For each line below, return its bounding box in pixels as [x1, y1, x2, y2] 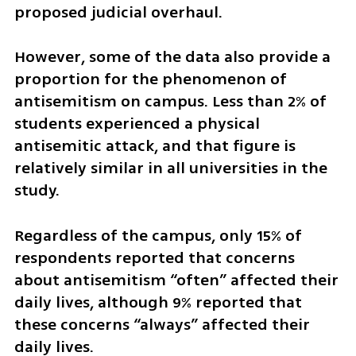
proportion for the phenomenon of [14, 68, 287, 91]
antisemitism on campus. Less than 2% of [14, 90, 327, 114]
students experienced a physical [14, 112, 260, 136]
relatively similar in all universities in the [14, 157, 327, 180]
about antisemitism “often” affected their [14, 269, 339, 292]
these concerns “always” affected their [14, 313, 310, 337]
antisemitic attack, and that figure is [14, 134, 296, 158]
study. [14, 179, 64, 203]
